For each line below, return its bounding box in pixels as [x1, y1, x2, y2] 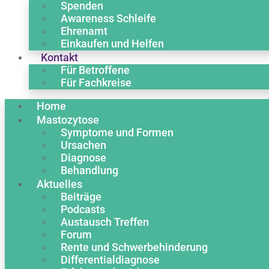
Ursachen [61, 139, 106, 151]
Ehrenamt [61, 25, 107, 37]
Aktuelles [37, 178, 82, 190]
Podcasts [61, 203, 105, 216]
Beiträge [61, 190, 101, 203]
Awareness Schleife [61, 12, 156, 25]
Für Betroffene [61, 64, 130, 76]
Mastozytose [37, 113, 99, 126]
